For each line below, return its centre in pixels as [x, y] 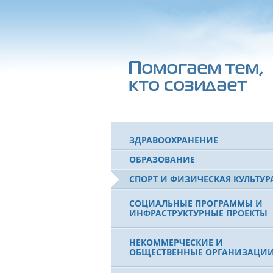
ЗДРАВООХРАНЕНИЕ [174, 140]
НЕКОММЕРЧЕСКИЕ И [176, 242]
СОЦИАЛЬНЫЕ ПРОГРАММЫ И [196, 203]
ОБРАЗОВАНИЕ [162, 159]
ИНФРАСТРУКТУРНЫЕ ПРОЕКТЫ [198, 213]
